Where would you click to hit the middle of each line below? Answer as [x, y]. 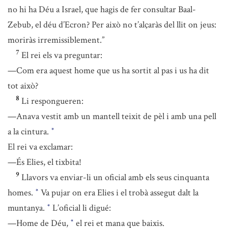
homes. [21, 193]
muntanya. [27, 208]
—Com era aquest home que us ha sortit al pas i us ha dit [108, 70]
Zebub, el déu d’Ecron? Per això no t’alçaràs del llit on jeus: [112, 25]
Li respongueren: [52, 101]
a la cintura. [29, 132]
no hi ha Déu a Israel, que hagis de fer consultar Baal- [102, 9]
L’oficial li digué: [81, 208]
